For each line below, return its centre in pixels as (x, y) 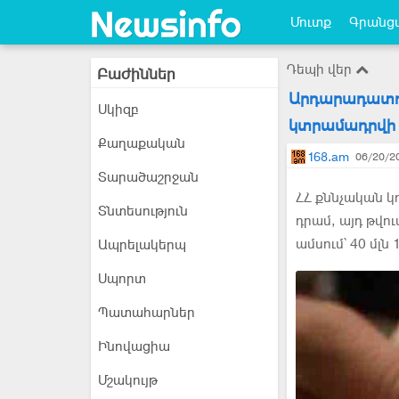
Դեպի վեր (321, 69)
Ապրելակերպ (142, 245)
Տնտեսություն (143, 211)
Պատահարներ (147, 313)
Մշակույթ (128, 380)
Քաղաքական (142, 143)
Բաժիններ (136, 74)
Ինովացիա (134, 346)
